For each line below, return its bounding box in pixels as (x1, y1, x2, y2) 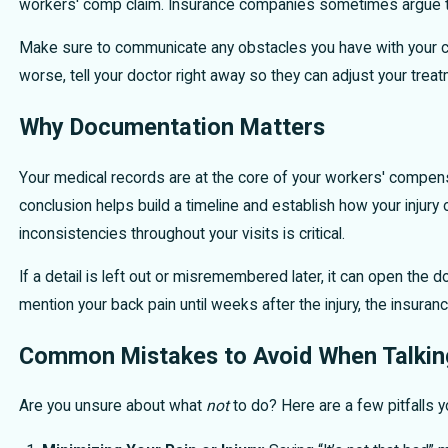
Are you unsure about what (18, 397, 206, 416)
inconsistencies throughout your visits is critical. (18, 224, 345, 243)
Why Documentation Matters (18, 112, 325, 141)
